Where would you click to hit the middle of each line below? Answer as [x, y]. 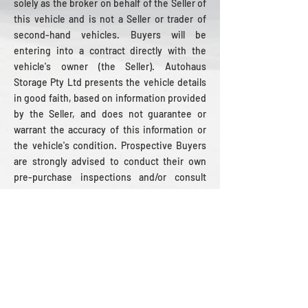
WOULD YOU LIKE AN [110, 282]
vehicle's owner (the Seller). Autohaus [110, 66]
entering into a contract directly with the [110, 51]
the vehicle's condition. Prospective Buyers [110, 145]
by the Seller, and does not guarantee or [110, 114]
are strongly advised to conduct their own [110, 161]
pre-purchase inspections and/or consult [110, 177]
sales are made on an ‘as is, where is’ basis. [105, 224]
